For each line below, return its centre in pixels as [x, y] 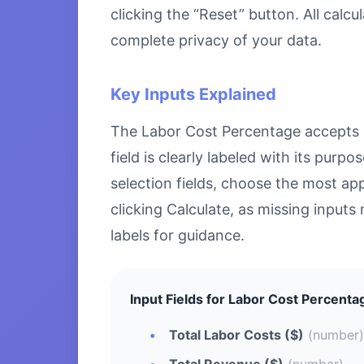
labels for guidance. [178, 235]
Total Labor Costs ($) [236, 334]
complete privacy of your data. [216, 40]
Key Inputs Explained [193, 94]
